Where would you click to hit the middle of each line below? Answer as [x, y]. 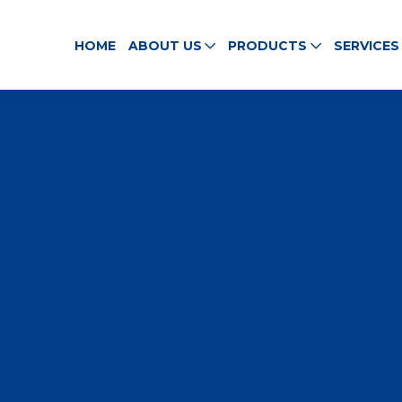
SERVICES [366, 45]
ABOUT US [165, 45]
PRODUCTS [268, 45]
